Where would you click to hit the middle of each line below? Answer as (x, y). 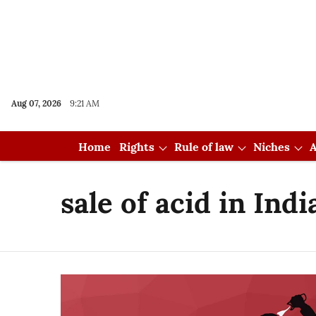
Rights (136, 147)
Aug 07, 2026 (36, 103)
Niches (271, 147)
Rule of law (203, 147)
